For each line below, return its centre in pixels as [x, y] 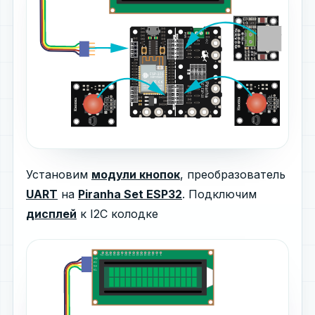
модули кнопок [136, 174]
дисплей [51, 213]
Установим [59, 174]
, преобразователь [233, 174]
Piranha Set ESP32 [130, 194]
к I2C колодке [117, 213]
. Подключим [219, 194]
